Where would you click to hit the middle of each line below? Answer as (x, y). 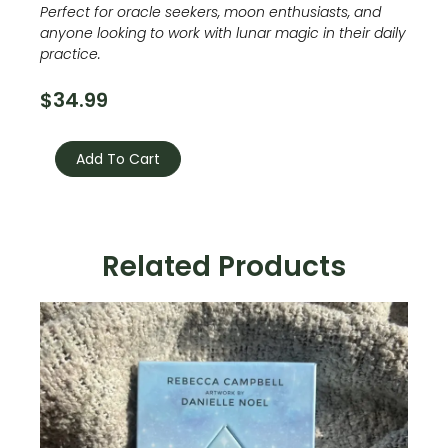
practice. (71, 53)
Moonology (76, 124)
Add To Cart (117, 158)
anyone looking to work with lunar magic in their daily (223, 32)
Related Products (224, 266)
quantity (66, 164)
